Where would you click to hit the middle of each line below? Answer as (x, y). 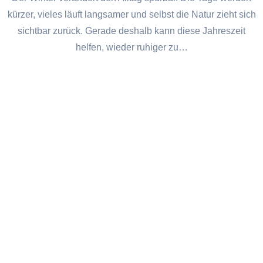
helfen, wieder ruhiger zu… (131, 48)
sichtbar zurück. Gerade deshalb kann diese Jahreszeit (131, 31)
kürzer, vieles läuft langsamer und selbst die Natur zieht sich (131, 15)
